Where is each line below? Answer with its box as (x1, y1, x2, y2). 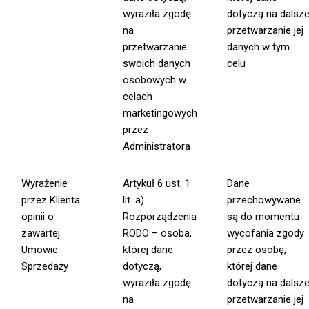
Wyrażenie (21, 177, 68, 190)
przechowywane (227, 194, 301, 207)
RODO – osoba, (123, 227, 192, 240)
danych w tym (227, 41, 290, 54)
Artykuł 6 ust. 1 (123, 177, 191, 190)
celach (123, 90, 153, 103)
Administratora (123, 140, 191, 153)
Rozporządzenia (123, 210, 197, 223)
